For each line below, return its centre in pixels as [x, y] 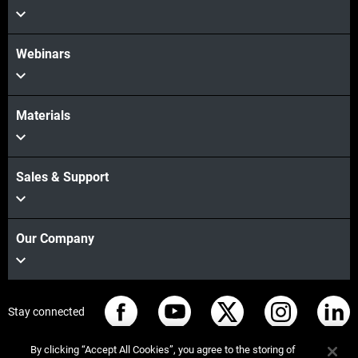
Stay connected [46, 312]
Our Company [55, 238]
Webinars [43, 54]
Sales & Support [62, 177]
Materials [43, 115]
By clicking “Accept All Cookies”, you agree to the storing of [163, 350]
